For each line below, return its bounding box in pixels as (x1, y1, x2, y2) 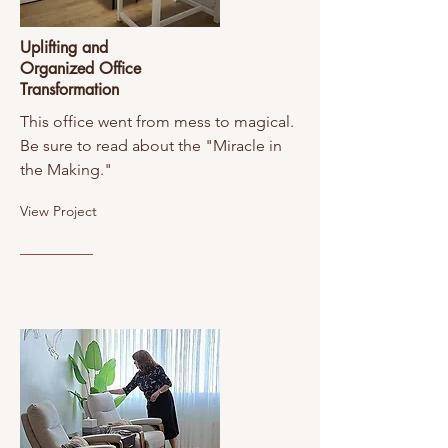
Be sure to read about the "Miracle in (20, 136, 282, 155)
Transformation (20, 79, 119, 100)
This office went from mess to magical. (20, 112, 294, 131)
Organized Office (20, 58, 141, 79)
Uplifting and (20, 37, 108, 58)
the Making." (20, 160, 112, 179)
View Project (20, 202, 97, 220)
